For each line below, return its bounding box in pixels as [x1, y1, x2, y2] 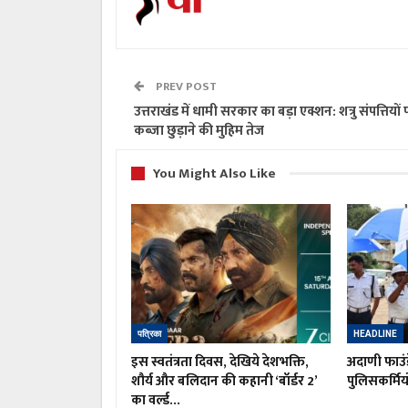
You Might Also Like [153, 161, 276, 185]
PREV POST [153, 76, 217, 97]
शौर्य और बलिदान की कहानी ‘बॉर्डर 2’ [131, 370, 317, 393]
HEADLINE [352, 329, 397, 340]
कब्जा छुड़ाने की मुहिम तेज [134, 118, 264, 142]
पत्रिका [138, 329, 161, 340]
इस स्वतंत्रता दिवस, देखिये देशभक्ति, [131, 351, 309, 374]
